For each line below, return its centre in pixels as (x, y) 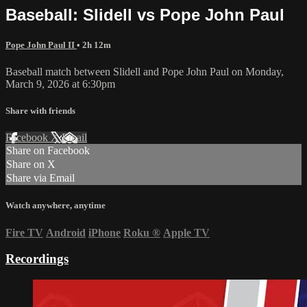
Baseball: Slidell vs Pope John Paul (145, 14)
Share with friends (40, 111)
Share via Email (40, 178)
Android (66, 232)
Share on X (31, 164)
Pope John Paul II (41, 45)
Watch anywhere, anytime (56, 206)
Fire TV (24, 232)
